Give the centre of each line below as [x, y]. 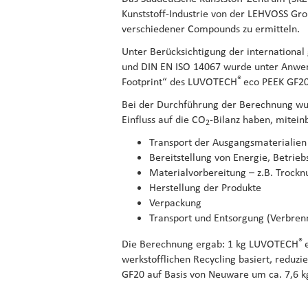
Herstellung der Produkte [205, 188]
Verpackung [175, 203]
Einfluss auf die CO [164, 120]
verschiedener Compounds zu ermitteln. [211, 29]
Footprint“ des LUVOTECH [179, 82]
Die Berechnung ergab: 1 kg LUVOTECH [210, 244]
